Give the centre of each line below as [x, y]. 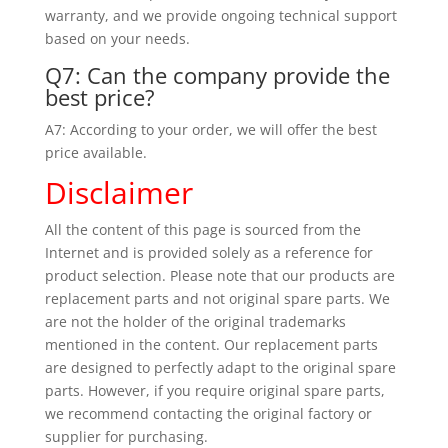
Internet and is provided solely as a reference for [208, 252]
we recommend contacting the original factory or [208, 413]
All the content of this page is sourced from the [202, 229]
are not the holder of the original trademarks [195, 321]
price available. [95, 152]
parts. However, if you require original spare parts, [214, 390]
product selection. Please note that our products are [219, 275]
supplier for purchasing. [126, 436]
